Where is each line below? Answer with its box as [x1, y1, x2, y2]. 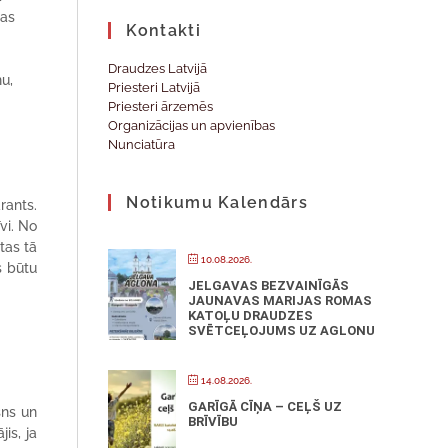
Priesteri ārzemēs [108, 99, 214, 114]
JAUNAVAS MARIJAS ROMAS [188, 293, 373, 308]
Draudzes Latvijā [108, 61, 208, 76]
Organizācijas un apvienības [108, 118, 276, 133]
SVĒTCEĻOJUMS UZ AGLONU [188, 323, 376, 338]
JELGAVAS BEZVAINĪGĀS [188, 278, 350, 293]
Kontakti [126, 21, 201, 40]
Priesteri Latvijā [108, 80, 201, 95]
